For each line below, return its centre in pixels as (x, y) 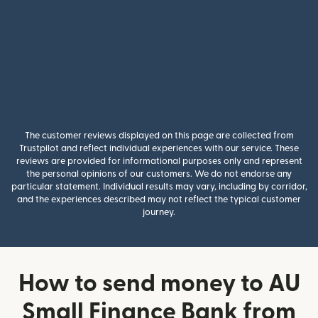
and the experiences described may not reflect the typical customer (159, 199)
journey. (159, 212)
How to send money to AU (159, 284)
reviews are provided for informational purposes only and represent (159, 161)
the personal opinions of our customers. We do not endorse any (159, 174)
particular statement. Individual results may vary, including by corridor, (159, 187)
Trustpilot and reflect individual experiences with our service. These (159, 148)
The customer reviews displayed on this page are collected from (159, 136)
